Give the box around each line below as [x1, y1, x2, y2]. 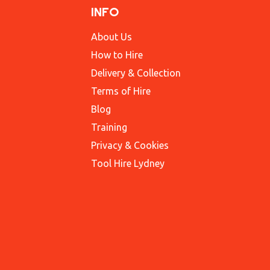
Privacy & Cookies [91, 140, 169, 151]
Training [91, 122, 127, 133]
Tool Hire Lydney [91, 158, 165, 169]
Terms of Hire [91, 86, 151, 97]
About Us [91, 31, 132, 43]
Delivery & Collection [91, 67, 181, 79]
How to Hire [91, 49, 143, 61]
